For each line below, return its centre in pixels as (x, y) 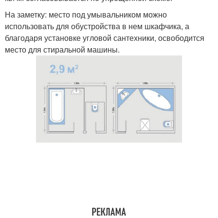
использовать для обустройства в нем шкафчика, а (97, 26)
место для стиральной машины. (62, 49)
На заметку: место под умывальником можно (86, 14)
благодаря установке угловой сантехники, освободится (105, 37)
